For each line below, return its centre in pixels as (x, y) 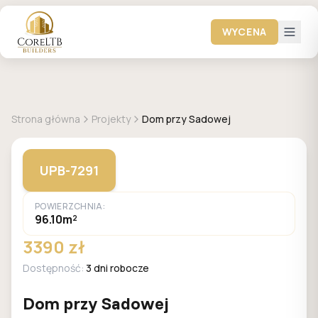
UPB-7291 (69, 170)
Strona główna (46, 119)
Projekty (111, 119)
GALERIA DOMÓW (67, 93)
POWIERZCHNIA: (70, 206)
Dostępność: (54, 268)
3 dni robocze (117, 268)
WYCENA (244, 32)
